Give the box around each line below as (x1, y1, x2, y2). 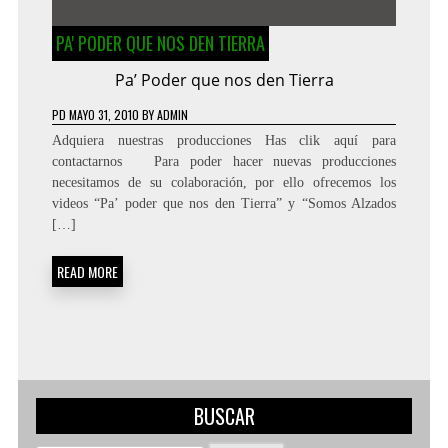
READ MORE (56, 261, 118, 283)
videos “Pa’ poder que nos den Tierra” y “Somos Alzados (51, 196, 397, 212)
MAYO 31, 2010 (68, 106, 139, 124)
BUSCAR (193, 401, 255, 432)
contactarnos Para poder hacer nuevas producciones (51, 154, 397, 170)
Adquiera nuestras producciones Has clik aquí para (51, 133, 397, 149)
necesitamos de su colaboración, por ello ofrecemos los (51, 175, 397, 191)
